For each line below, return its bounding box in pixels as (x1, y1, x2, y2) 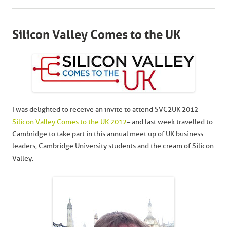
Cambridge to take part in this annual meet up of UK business (12, 130, 203, 138)
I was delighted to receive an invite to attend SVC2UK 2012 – (12, 105, 203, 114)
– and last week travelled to (127, 118, 213, 126)
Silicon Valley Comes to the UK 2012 (12, 118, 127, 126)
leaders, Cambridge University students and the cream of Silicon (12, 142, 214, 150)
